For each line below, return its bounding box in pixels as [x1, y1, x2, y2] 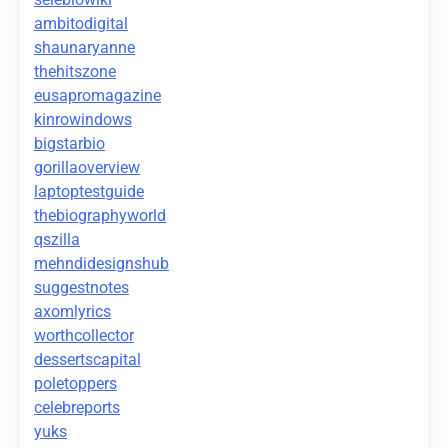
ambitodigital [34, 14, 128, 34]
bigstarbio [34, 134, 105, 154]
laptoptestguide [34, 182, 144, 202]
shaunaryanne [34, 38, 135, 58]
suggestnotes [34, 278, 129, 298]
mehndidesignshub [34, 254, 169, 274]
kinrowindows [34, 110, 132, 130]
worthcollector [34, 326, 134, 346]
